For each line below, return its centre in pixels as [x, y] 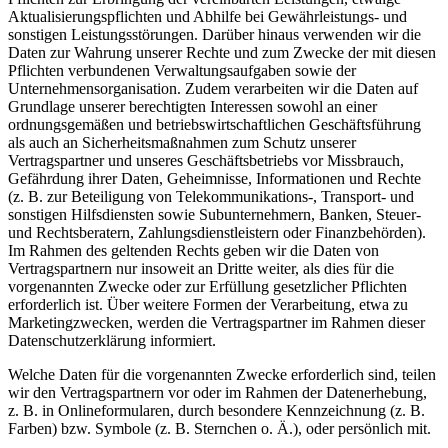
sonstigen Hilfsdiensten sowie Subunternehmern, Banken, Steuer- [214, 215]
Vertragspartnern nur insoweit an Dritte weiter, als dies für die [201, 269]
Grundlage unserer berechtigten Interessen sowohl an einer [192, 107]
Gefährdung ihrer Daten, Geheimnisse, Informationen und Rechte [214, 179]
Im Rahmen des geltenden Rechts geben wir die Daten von [193, 251]
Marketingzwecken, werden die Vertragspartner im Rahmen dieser [216, 323]
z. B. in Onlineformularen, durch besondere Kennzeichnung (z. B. [216, 411]
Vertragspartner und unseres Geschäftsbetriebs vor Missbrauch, [206, 161]
